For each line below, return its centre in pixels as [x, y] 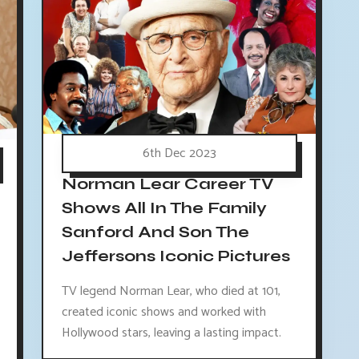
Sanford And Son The [155, 232]
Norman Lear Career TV [167, 184]
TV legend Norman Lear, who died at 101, [171, 291]
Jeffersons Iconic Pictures [175, 256]
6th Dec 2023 [179, 153]
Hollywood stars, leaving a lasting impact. [171, 333]
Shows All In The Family [164, 208]
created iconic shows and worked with [163, 312]
